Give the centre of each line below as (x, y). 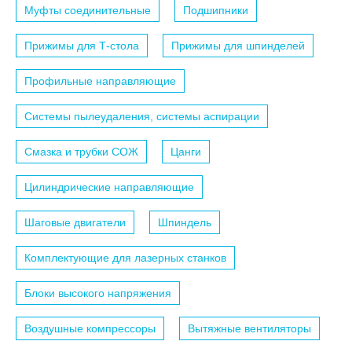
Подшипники (216, 10)
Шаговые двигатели (75, 222)
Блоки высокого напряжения (98, 293)
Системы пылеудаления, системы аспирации (142, 116)
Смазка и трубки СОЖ (81, 151)
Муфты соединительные (88, 10)
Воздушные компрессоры (90, 328)
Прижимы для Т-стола (82, 45)
